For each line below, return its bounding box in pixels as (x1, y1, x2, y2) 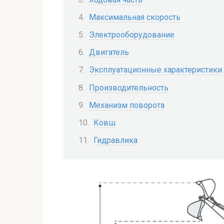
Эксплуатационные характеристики (89, 65, 222, 75)
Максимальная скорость (89, 12, 180, 22)
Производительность (89, 82, 168, 92)
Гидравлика (93, 135, 137, 145)
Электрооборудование (89, 29, 174, 39)
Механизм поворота (89, 100, 164, 110)
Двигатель (89, 47, 129, 57)
